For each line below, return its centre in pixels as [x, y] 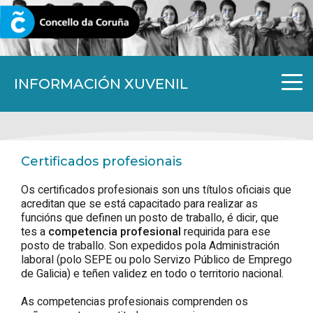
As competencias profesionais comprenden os [134, 301]
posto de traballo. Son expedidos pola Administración [150, 246]
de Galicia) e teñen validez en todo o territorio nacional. [152, 274]
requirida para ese [227, 232]
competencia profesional [116, 232]
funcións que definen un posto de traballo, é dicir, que [150, 218]
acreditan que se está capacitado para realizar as [139, 204]
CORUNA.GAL [44, 23]
